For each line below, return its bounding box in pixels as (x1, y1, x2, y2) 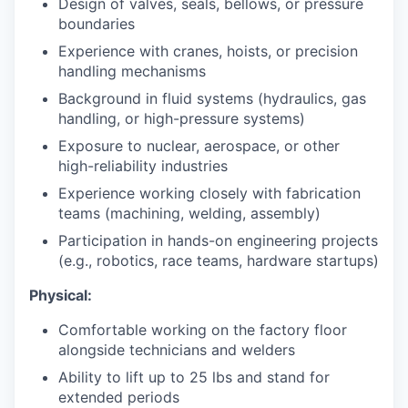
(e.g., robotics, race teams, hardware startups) (58, 251, 379, 270)
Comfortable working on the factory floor (58, 321, 347, 339)
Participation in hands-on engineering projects (58, 231, 378, 250)
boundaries (58, 15, 135, 33)
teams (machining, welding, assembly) (58, 204, 321, 222)
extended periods (58, 388, 179, 406)
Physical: (29, 286, 92, 304)
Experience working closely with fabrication (58, 184, 361, 202)
